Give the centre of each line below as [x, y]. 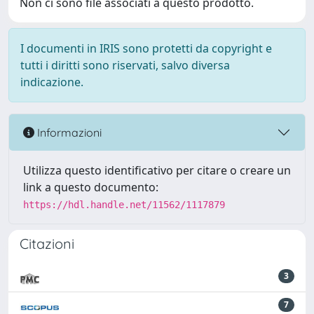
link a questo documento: [91, 187]
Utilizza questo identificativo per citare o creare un [157, 170]
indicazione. [52, 82]
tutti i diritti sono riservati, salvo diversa [125, 65]
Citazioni [47, 244]
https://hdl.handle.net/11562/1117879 [124, 205]
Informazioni [68, 132]
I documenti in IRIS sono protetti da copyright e [146, 48]
